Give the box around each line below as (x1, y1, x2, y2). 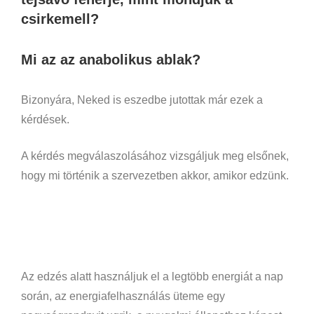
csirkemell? (21, 11, 99, 27)
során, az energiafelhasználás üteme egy (21, 289, 225, 302)
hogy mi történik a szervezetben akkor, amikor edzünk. (21, 169, 289, 182)
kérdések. (21, 113, 69, 125)
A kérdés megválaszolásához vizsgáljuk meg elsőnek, (21, 149, 289, 162)
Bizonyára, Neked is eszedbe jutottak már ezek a (21, 93, 263, 106)
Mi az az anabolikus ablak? (21, 51, 200, 67)
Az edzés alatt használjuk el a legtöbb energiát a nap (21, 270, 283, 282)
